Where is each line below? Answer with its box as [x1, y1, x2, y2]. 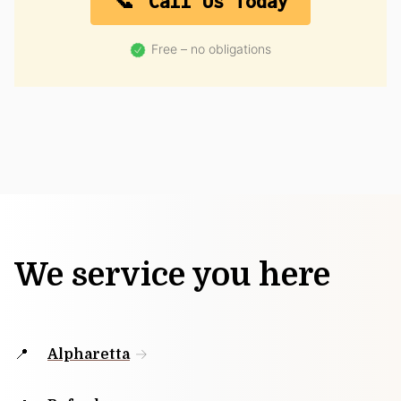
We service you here [14, 257, 330, 294]
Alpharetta [47, 346, 130, 363]
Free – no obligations [151, 41, 271, 57]
